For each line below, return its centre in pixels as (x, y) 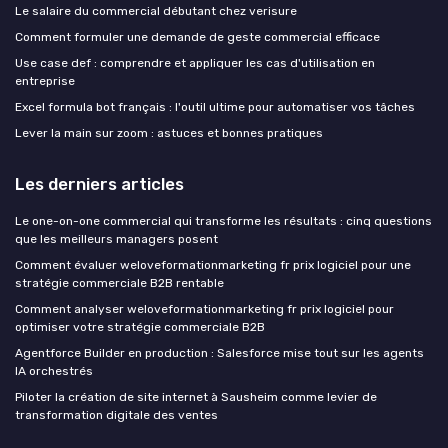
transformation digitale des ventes (116, 415)
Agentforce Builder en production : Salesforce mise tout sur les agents (219, 353)
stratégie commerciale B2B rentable (119, 283)
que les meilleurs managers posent (116, 239)
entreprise (45, 81)
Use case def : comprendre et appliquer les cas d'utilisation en (195, 63)
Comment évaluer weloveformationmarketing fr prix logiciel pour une (213, 265)
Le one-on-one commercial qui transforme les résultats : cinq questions (223, 221)
